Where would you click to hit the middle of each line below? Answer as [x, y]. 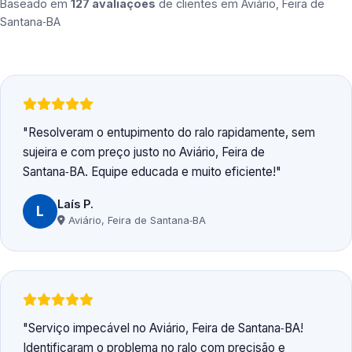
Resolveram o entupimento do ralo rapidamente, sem [172, 133]
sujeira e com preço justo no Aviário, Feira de [144, 152]
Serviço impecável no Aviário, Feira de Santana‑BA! [166, 328]
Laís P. [75, 203]
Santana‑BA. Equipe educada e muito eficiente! [149, 172]
